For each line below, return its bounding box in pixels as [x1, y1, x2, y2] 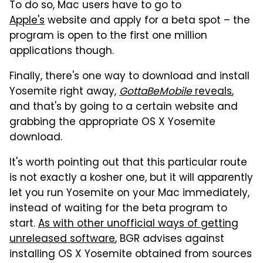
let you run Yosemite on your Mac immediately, [9, 186, 249, 203]
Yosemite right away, [9, 84, 119, 101]
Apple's [9, 13, 45, 30]
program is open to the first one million [9, 28, 207, 45]
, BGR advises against [115, 231, 224, 248]
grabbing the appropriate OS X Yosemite [9, 114, 215, 131]
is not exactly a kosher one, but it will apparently [9, 170, 253, 187]
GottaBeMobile [119, 84, 192, 101]
